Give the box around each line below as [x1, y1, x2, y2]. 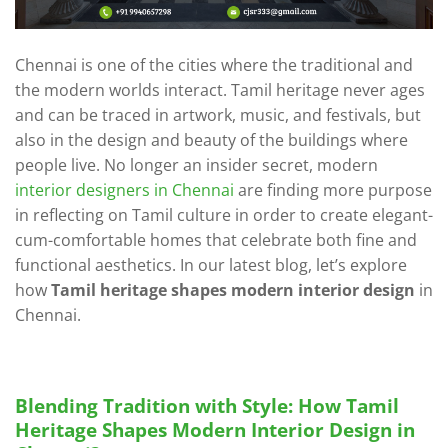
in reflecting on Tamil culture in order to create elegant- [15, 203, 433, 226]
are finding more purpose [234, 178, 432, 201]
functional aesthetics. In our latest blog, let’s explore [15, 253, 407, 276]
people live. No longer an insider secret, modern [15, 153, 378, 176]
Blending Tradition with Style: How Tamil [15, 392, 399, 420]
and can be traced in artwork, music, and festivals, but [15, 103, 421, 126]
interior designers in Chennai [15, 178, 234, 201]
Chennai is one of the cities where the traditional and [15, 53, 413, 76]
